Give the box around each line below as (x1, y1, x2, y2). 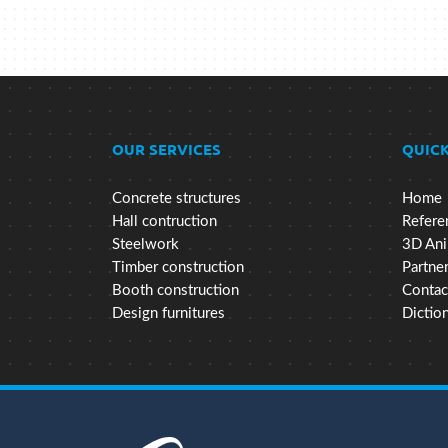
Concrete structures (112, 191, 241, 207)
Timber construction (112, 260, 244, 276)
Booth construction (112, 283, 239, 299)
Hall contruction (112, 214, 217, 230)
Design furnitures (112, 306, 225, 322)
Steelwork (112, 237, 179, 253)
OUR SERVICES (112, 139, 221, 160)
